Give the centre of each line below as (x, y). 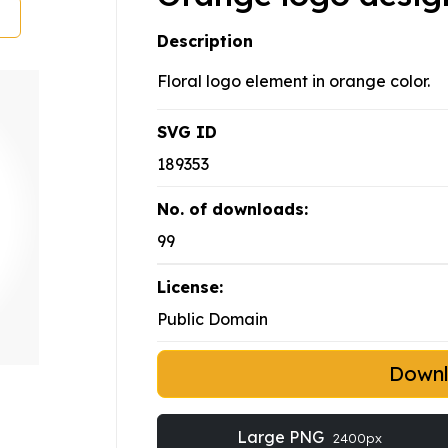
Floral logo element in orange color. (293, 81)
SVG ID (187, 132)
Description (205, 41)
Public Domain (212, 319)
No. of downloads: (232, 209)
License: (190, 287)
